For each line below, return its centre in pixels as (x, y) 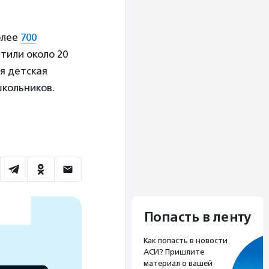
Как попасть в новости (186, 240)
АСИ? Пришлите (174, 252)
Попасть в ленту (197, 217)
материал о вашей (178, 263)
